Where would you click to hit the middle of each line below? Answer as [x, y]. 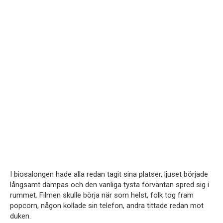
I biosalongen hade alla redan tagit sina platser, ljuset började [109, 174]
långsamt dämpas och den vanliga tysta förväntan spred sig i [110, 185]
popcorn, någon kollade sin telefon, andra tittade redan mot [107, 206]
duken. [20, 216]
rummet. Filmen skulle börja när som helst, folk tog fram [102, 195]
